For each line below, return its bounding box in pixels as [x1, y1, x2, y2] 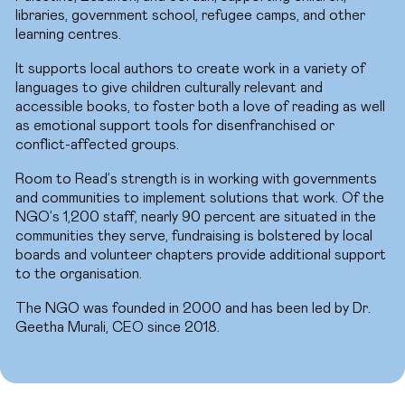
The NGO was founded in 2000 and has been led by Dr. [15, 300, 371, 316]
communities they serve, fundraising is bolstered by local [15, 228, 372, 243]
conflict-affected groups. [15, 137, 179, 152]
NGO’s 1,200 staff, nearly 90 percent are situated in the [15, 209, 376, 224]
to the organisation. [15, 266, 142, 281]
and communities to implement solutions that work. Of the [15, 190, 384, 205]
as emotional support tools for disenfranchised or [15, 118, 334, 133]
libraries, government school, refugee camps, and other [15, 7, 365, 23]
